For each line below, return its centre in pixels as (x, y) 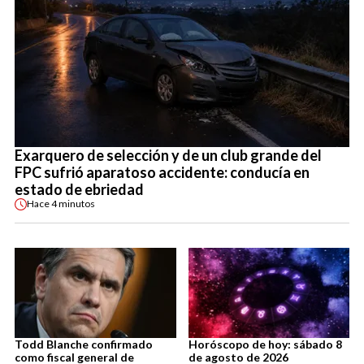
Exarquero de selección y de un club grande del (168, 155)
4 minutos (73, 204)
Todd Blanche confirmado (84, 344)
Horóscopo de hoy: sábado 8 (265, 344)
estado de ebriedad (79, 189)
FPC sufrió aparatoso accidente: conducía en (162, 172)
